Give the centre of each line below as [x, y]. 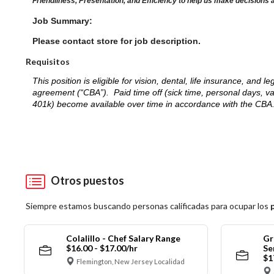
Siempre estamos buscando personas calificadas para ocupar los [148, 206]
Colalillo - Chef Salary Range [123, 239]
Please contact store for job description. [117, 41]
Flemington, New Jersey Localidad [131, 261]
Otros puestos [86, 180]
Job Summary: [63, 20]
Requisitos [48, 61]
